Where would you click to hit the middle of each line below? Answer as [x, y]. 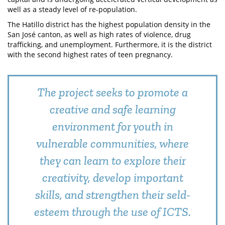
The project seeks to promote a [113, 92]
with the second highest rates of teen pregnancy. [90, 54]
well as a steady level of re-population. [72, 9]
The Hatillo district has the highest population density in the [109, 24]
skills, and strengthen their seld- [113, 195]
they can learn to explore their [113, 160]
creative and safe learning [113, 109]
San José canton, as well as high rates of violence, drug [99, 34]
